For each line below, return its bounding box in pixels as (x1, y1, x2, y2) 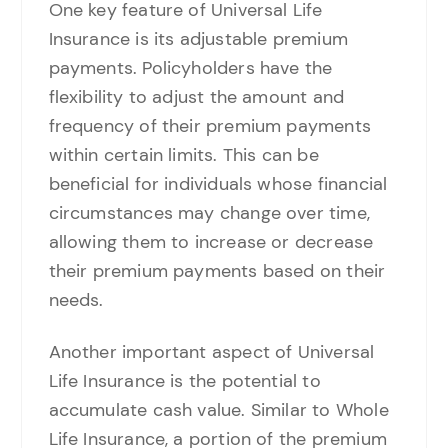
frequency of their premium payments (48, 114, 371, 139)
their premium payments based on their (48, 259, 386, 284)
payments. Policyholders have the (48, 56, 333, 81)
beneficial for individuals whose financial (48, 172, 388, 197)
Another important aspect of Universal (48, 340, 375, 365)
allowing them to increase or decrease (48, 230, 374, 255)
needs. (48, 288, 104, 313)
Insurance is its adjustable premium (48, 27, 348, 52)
